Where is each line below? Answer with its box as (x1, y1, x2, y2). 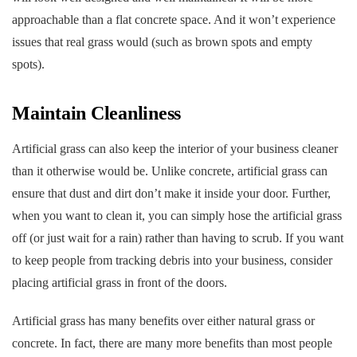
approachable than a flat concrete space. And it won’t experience (12, 12, 335, 26)
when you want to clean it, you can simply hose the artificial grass (12, 208, 342, 222)
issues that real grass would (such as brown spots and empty (12, 34, 312, 49)
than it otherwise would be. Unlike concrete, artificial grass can (12, 163, 328, 178)
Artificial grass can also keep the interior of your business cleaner (12, 141, 338, 155)
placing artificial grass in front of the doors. (12, 275, 227, 289)
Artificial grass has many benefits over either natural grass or (12, 313, 315, 328)
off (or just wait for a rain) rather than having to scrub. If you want (12, 230, 343, 245)
